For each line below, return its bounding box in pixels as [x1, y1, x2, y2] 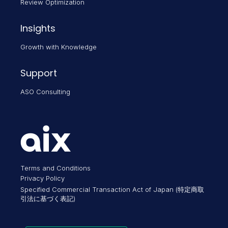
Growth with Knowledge [20, 43, 97, 51]
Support [20, 67, 57, 80]
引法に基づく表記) [20, 194, 75, 203]
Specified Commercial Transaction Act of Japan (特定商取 [20, 185, 204, 194]
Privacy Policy [20, 174, 65, 183]
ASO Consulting [20, 88, 70, 96]
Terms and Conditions [20, 164, 91, 173]
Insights [20, 22, 55, 35]
